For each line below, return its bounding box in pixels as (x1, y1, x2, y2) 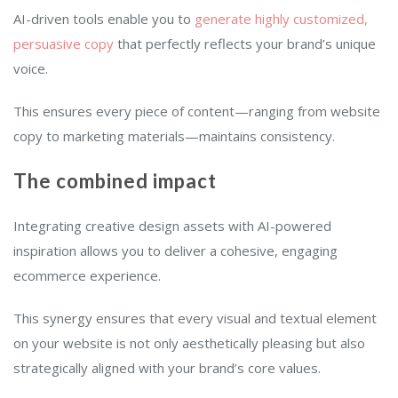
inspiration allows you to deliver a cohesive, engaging (13, 242, 338, 260)
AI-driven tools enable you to (13, 10, 195, 28)
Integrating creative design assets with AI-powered (13, 217, 331, 235)
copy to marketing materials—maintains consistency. (13, 127, 335, 146)
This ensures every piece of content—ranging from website (13, 102, 380, 121)
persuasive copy (13, 35, 114, 53)
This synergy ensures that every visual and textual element (13, 309, 377, 328)
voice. (13, 60, 48, 78)
